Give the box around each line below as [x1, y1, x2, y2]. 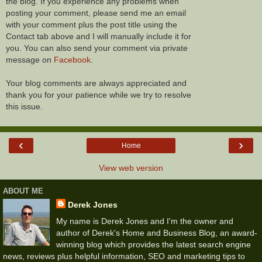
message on [6, 54, 54, 64]
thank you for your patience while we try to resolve [6, 89, 191, 99]
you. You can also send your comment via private [6, 43, 188, 53]
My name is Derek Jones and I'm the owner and [56, 216, 233, 226]
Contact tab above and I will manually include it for [6, 31, 191, 41]
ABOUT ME [3, 186, 43, 195]
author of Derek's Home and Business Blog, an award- [56, 227, 257, 237]
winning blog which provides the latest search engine [56, 239, 251, 249]
